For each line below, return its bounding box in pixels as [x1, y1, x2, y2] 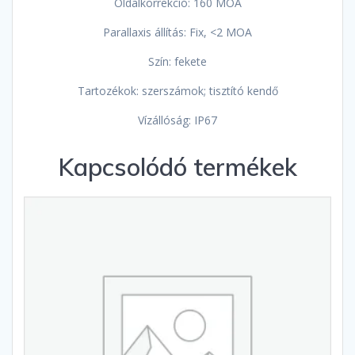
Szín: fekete [148, 53, 207, 69]
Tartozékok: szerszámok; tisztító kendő [77, 82, 278, 98]
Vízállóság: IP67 [138, 112, 217, 128]
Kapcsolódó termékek [58, 151, 297, 182]
